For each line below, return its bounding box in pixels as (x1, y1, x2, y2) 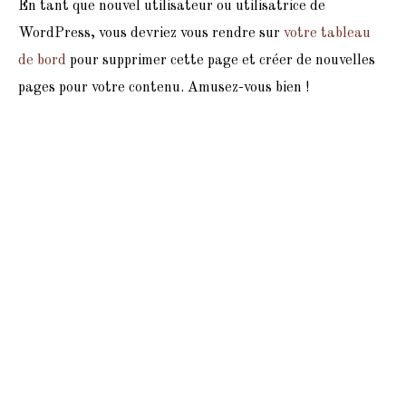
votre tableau (284, 25, 371, 41)
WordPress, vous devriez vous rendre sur (18, 25, 284, 41)
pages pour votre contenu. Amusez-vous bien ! (18, 80, 309, 95)
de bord (18, 53, 66, 68)
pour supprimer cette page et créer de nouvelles (66, 53, 375, 68)
